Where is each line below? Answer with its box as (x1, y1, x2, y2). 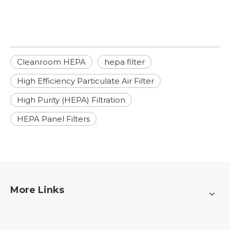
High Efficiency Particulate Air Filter (17, 76, 154, 86)
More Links (10, 184, 64, 196)
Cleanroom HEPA (17, 57, 86, 67)
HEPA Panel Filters (17, 114, 90, 124)
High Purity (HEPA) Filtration (17, 95, 125, 105)
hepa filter (104, 57, 145, 67)
